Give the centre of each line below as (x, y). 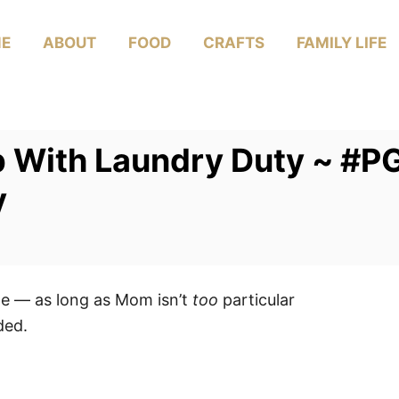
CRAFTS (234, 43)
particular (256, 300)
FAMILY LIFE (342, 43)
